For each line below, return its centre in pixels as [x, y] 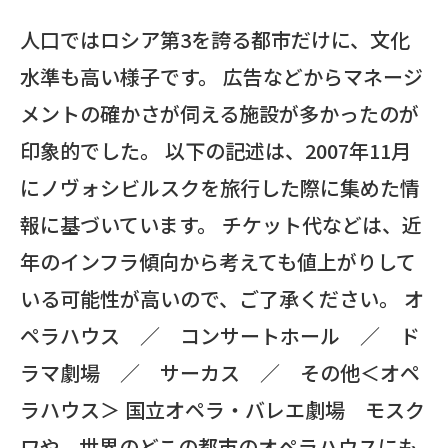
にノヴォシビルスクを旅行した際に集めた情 [220, 187]
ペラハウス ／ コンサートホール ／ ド [220, 335]
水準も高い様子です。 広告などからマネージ [221, 76]
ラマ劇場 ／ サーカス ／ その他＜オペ [220, 372]
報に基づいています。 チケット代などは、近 [221, 224]
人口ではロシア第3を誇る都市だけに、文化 [215, 39]
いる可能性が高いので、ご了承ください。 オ [222, 298]
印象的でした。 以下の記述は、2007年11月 [215, 150]
